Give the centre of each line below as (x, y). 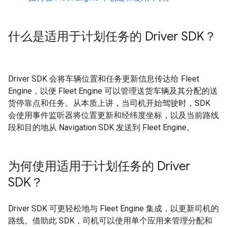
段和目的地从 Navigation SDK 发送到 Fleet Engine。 (101, 127)
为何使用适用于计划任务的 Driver (99, 166)
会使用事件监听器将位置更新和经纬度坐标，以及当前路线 (113, 115)
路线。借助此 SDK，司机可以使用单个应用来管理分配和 (110, 220)
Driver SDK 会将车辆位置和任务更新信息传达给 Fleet (104, 79)
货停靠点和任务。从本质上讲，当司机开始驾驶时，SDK (109, 103)
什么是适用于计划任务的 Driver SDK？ (112, 36)
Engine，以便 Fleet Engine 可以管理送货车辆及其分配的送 (113, 91)
